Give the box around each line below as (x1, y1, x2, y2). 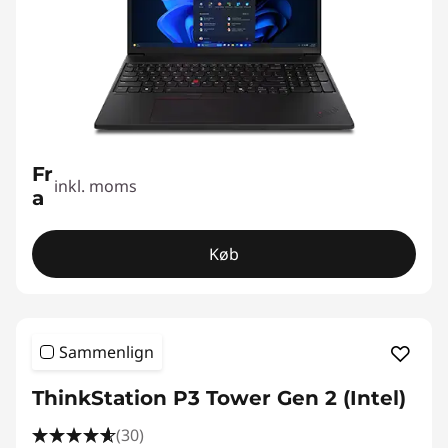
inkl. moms (54, 175, 138, 197)
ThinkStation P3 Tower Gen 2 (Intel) (32, 386, 406, 410)
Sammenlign (59, 341, 154, 363)
